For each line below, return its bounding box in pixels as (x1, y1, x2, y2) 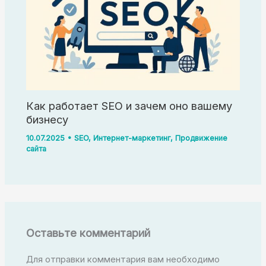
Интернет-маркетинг (93, 133, 171, 142)
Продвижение (175, 133, 228, 142)
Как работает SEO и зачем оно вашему (26, 99, 233, 113)
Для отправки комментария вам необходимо (26, 254, 220, 265)
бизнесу (26, 113, 69, 126)
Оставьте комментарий (26, 226, 151, 239)
